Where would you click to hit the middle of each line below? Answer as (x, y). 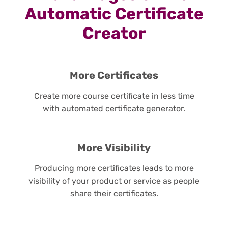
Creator (114, 33)
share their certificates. (114, 193)
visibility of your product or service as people (114, 181)
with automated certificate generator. (114, 108)
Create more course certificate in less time (114, 96)
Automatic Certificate (114, 13)
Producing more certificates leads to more (114, 168)
